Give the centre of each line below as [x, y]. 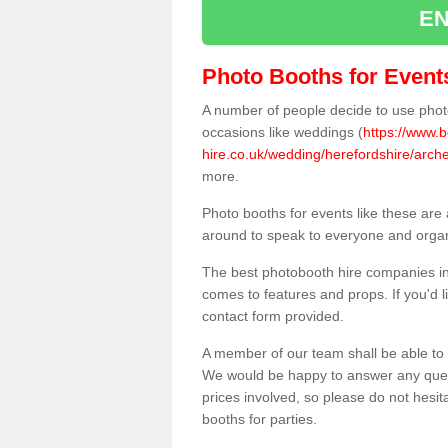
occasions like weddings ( [282, 132]
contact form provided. [273, 316]
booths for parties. [261, 419]
